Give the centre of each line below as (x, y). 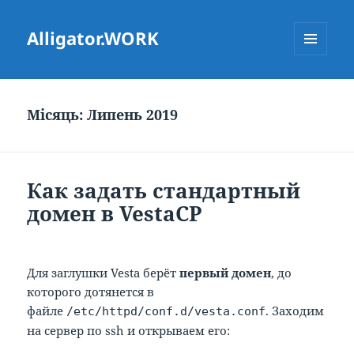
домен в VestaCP (115, 214)
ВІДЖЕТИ (317, 88)
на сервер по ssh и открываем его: (129, 331)
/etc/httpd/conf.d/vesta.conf (166, 312)
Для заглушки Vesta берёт (104, 273)
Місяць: (57, 115)
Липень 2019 (133, 115)
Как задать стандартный (164, 191)
